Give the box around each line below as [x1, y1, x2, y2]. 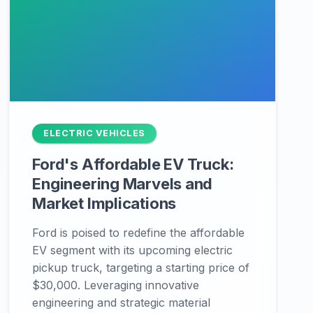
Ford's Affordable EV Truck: [32, 155, 234, 173]
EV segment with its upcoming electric [32, 243, 233, 257]
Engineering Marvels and [32, 175, 213, 193]
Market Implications [32, 194, 177, 212]
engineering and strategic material [32, 296, 211, 310]
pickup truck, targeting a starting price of [32, 261, 250, 275]
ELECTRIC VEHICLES [43, 128, 145, 138]
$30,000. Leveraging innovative [32, 278, 200, 292]
